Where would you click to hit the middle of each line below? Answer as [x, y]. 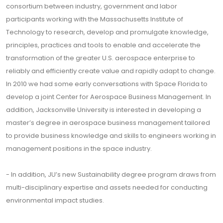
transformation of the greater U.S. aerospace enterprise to [101, 58]
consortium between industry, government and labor [92, 6]
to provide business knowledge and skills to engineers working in [111, 136]
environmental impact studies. [55, 200]
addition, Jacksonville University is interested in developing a [104, 110]
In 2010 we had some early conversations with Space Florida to [107, 84]
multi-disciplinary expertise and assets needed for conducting [107, 187]
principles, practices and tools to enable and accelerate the [103, 45]
